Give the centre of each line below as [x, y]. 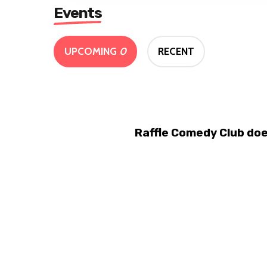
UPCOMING [92, 52]
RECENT [176, 52]
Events [77, 13]
